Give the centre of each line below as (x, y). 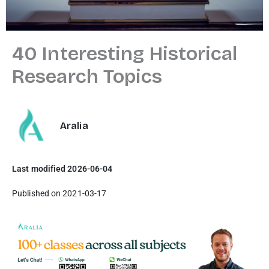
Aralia (74, 126)
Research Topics (87, 77)
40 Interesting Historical (125, 54)
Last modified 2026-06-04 (62, 169)
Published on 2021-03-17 (59, 193)
